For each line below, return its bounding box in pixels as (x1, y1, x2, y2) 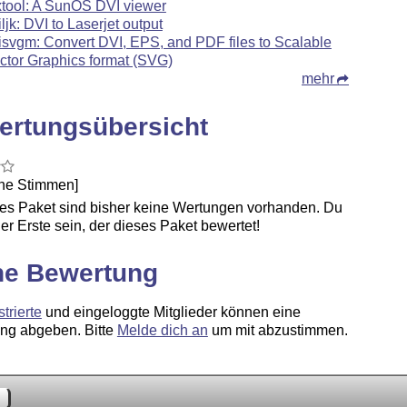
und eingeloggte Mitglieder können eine (41, 303, 301, 320)
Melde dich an (116, 322, 208, 338)
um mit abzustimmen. (207, 322, 348, 338)
